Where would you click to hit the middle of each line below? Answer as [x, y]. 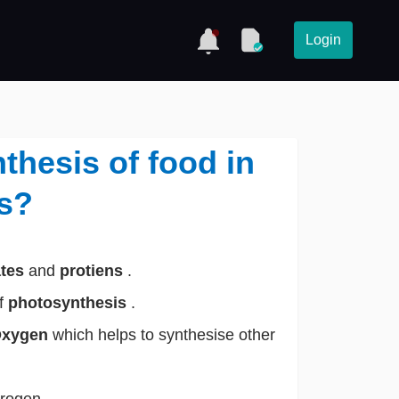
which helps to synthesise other [163, 335]
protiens [93, 270]
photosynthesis [69, 303]
